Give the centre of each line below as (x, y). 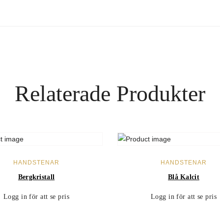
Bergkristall (36, 177)
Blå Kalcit (184, 177)
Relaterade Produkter (110, 94)
